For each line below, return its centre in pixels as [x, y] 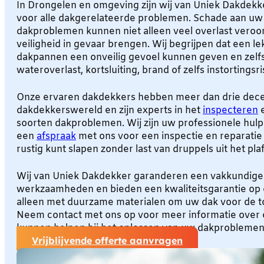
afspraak [56, 136]
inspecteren [230, 110]
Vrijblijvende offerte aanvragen [107, 240]
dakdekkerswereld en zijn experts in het [110, 110]
